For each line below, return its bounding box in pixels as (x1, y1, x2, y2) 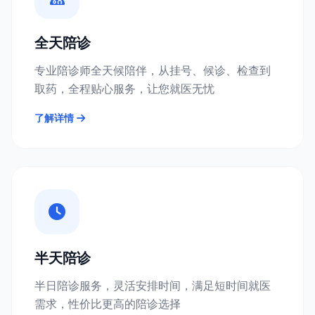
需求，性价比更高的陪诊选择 (34, 296, 181, 311)
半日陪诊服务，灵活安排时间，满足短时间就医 (34, 278, 271, 293)
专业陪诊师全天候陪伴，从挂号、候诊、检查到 (34, 63, 271, 78)
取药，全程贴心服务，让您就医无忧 (34, 81, 214, 96)
